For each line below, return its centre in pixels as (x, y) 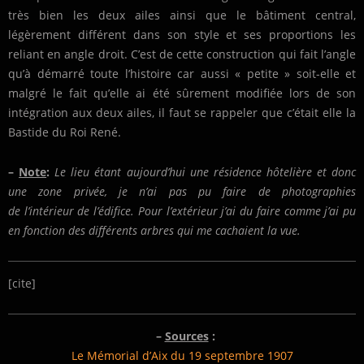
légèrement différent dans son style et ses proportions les (182, 35)
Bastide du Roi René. (65, 132)
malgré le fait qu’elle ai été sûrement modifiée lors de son (182, 93)
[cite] (22, 284)
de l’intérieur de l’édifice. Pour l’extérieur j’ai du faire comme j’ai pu (182, 211)
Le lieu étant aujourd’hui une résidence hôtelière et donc (206, 172)
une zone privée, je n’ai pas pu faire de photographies (182, 192)
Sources (186, 336)
